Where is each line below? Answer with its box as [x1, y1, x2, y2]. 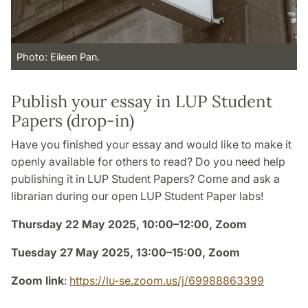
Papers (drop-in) [11, 110, 134, 132]
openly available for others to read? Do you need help [11, 155, 285, 169]
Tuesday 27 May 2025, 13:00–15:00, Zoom [11, 245, 240, 260]
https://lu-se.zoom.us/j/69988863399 [69, 274, 264, 288]
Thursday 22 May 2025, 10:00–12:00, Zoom [11, 217, 247, 232]
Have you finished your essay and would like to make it [11, 137, 291, 152]
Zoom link [11, 274, 64, 288]
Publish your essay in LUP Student [11, 91, 272, 113]
